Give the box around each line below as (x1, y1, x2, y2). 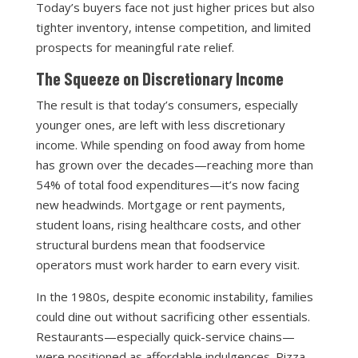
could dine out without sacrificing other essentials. (35, 308, 310, 324)
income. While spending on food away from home (35, 137, 305, 153)
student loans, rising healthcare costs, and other (35, 217, 301, 233)
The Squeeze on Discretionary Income (35, 68, 284, 89)
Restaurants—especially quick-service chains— (35, 328, 295, 344)
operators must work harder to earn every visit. (35, 257, 300, 272)
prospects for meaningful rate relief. (35, 39, 234, 55)
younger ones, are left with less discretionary (35, 117, 285, 133)
